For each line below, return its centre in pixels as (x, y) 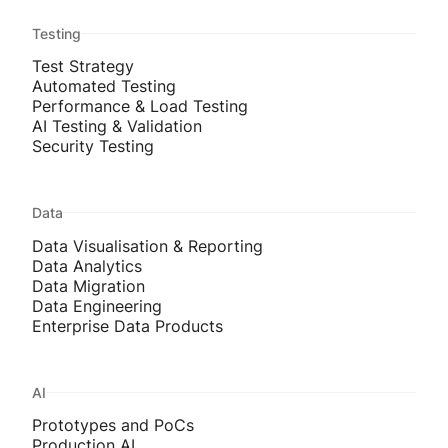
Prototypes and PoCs (113, 424)
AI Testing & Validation (117, 126)
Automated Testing (104, 86)
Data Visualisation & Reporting (147, 245)
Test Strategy (83, 66)
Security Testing (93, 146)
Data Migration (88, 285)
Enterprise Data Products (127, 325)
